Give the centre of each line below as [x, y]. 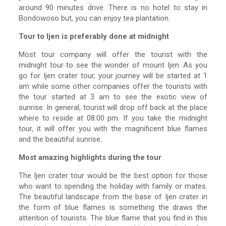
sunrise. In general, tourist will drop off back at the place [113, 108]
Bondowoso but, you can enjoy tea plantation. [94, 18]
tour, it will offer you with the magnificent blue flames [113, 129]
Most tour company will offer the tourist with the [113, 55]
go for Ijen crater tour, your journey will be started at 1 [113, 76]
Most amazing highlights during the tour [90, 158]
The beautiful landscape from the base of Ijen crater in [113, 197]
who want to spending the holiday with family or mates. [113, 186]
